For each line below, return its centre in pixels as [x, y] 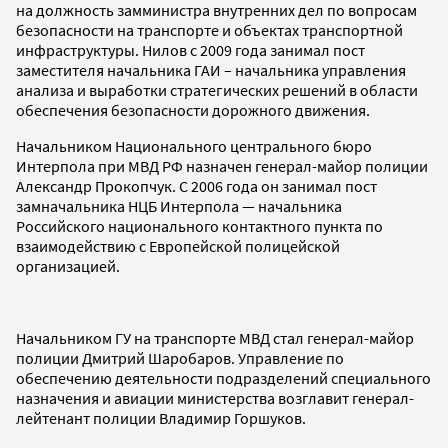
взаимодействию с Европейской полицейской [178, 245]
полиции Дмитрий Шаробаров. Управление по [180, 357]
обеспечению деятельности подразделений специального [223, 377]
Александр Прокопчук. [97, 185]
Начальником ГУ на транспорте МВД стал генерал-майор [215, 337]
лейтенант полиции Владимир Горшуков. [161, 417]
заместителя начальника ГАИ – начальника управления [211, 69]
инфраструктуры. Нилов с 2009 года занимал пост [190, 49]
